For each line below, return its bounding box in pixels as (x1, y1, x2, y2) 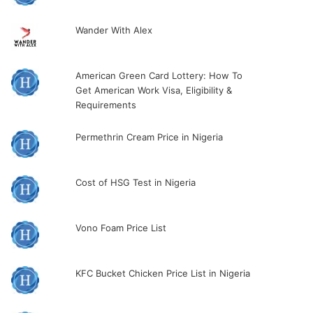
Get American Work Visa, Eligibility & (75, 85, 232, 96)
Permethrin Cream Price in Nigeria (75, 131, 223, 143)
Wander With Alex (75, 24, 155, 36)
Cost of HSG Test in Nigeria (75, 177, 196, 188)
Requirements (75, 99, 136, 110)
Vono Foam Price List (75, 222, 166, 233)
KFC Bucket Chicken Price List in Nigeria (75, 268, 250, 279)
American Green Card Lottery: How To (75, 70, 242, 81)
